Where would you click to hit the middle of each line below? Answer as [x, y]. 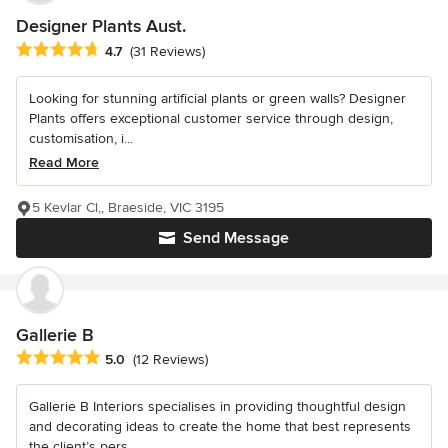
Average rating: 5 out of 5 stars [122, 357]
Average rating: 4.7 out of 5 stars [127, 49]
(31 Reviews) [167, 51]
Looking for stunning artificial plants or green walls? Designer [217, 98]
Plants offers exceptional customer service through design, [211, 118]
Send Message [236, 237]
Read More [64, 162]
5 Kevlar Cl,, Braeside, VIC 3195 [128, 207]
